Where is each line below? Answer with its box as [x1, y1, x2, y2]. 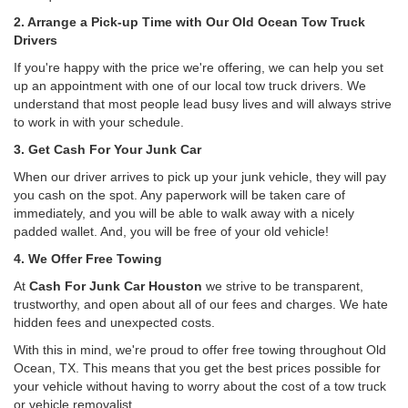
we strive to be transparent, [202, 278, 363, 293]
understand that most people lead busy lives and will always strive [14, 96, 392, 111]
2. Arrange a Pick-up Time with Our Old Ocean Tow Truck [14, 14, 365, 29]
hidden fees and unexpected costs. [14, 314, 215, 330]
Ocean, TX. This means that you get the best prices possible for [14, 360, 381, 375]
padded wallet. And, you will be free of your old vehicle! [14, 223, 329, 239]
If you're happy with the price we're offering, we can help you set [14, 59, 383, 75]
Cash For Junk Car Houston [29, 278, 202, 293]
